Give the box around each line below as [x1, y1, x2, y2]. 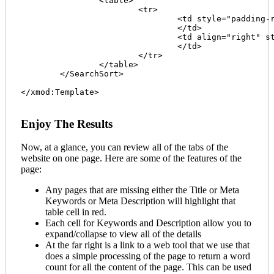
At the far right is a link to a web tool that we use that [45, 240, 250, 251]
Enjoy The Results [21, 117, 113, 130]
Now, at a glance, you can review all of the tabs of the [21, 142, 228, 153]
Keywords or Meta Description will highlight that [45, 196, 235, 207]
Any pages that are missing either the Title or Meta [45, 185, 239, 196]
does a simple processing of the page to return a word [45, 251, 250, 262]
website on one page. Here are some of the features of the [21, 153, 242, 164]
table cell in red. [45, 207, 106, 218]
